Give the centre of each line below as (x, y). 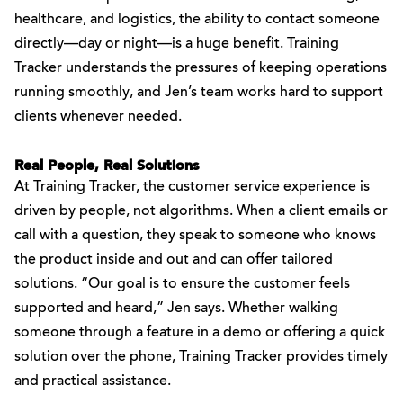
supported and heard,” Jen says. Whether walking (176, 309)
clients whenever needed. (98, 117)
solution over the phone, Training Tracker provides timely (201, 357)
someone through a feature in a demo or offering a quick (200, 333)
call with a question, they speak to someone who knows (195, 236)
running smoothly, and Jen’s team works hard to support (199, 93)
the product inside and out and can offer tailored (174, 260)
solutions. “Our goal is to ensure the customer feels (182, 284)
